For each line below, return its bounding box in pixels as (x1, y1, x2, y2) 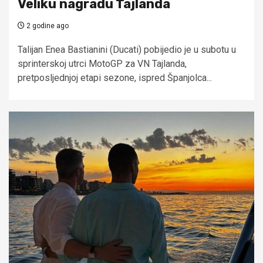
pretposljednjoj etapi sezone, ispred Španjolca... (18, 72, 212, 83)
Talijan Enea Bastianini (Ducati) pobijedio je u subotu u (18, 43, 236, 55)
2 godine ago (25, 21, 69, 30)
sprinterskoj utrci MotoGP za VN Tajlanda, (18, 58, 187, 69)
